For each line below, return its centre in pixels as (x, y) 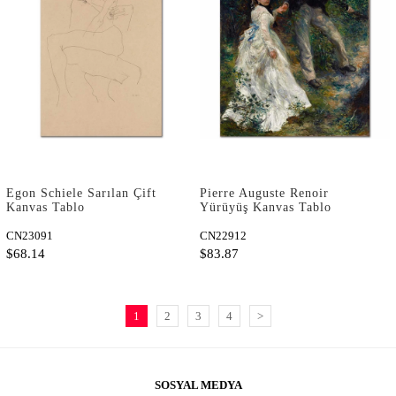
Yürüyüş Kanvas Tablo (266, 207)
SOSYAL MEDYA (198, 385)
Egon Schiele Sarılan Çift (81, 193)
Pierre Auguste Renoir (264, 193)
